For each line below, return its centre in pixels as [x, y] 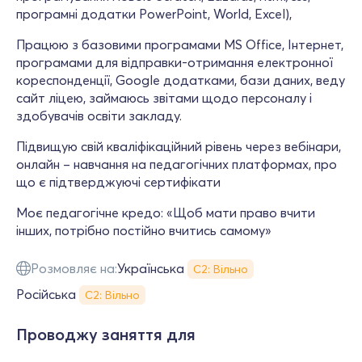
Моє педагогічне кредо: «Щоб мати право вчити [166, 213]
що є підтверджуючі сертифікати [118, 182]
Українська [151, 268]
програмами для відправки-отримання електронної [175, 62]
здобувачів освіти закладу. [99, 116]
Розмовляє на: [74, 268]
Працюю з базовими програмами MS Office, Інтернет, [180, 44]
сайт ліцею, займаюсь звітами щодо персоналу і [164, 98]
